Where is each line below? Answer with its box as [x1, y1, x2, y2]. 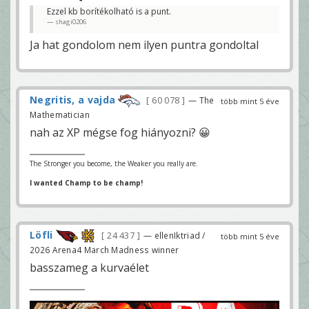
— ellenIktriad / [143, 229, 206, 241]
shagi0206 [55, 17, 86, 27]
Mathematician [30, 108, 90, 120]
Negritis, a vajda [30, 93, 116, 107]
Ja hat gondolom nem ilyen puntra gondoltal [30, 37, 259, 53]
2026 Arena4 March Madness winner [30, 244, 179, 256]
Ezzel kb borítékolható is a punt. [47, 6, 171, 18]
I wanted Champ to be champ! [30, 177, 143, 188]
